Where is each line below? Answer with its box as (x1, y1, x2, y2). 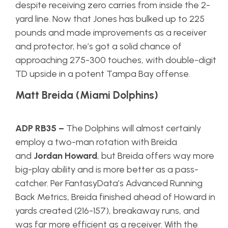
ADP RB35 (15, 123, 59, 134)
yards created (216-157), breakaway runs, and (15, 205, 199, 217)
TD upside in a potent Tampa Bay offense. (15, 68, 192, 80)
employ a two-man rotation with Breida (15, 136, 177, 148)
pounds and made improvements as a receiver (15, 27, 207, 39)
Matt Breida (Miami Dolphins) (15, 89, 161, 102)
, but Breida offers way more (97, 150, 214, 162)
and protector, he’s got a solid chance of (15, 41, 182, 52)
